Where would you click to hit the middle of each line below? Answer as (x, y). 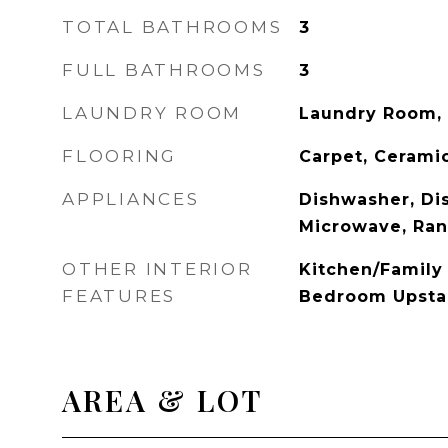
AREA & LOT (162, 400)
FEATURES (119, 296)
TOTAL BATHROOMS (172, 27)
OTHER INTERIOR (157, 269)
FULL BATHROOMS (164, 70)
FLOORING (119, 156)
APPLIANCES (131, 199)
